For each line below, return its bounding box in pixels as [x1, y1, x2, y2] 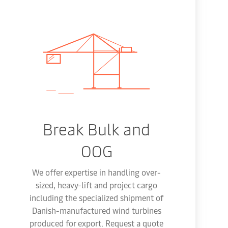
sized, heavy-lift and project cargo [36, 179, 158, 190]
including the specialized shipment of [30, 192, 164, 203]
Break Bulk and [43, 118, 151, 139]
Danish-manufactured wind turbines [32, 205, 161, 216]
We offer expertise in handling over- [32, 166, 161, 178]
